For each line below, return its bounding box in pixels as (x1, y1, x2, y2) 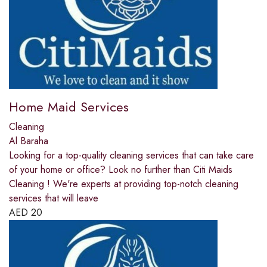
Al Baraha (9, 134, 48, 148)
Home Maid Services (9, 97, 129, 117)
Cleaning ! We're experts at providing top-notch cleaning (9, 177, 238, 191)
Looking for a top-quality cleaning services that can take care (9, 148, 254, 163)
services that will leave (9, 191, 98, 206)
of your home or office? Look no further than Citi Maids (9, 163, 232, 177)
